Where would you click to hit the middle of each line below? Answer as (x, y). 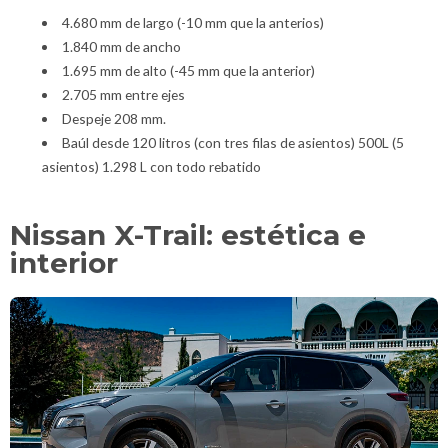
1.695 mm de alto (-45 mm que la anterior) (188, 71)
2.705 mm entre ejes (123, 95)
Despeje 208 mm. (113, 119)
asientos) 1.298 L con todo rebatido (151, 167)
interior (64, 263)
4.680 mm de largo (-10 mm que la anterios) (192, 23)
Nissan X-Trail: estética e (188, 235)
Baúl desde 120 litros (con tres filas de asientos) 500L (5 (232, 143)
